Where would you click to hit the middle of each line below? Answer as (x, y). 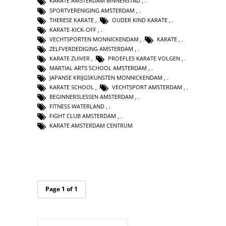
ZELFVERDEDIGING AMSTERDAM (91, 48)
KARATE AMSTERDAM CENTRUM (91, 126)
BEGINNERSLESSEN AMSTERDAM (92, 97)
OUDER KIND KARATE (140, 20)
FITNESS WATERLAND (77, 106)
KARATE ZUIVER (70, 58)
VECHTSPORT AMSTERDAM (147, 87)
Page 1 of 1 (62, 189)
